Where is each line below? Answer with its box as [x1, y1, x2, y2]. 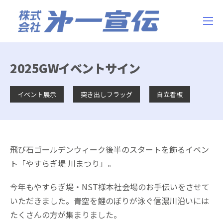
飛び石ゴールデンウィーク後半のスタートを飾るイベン [10, 143, 209, 155]
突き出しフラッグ [81, 89, 132, 99]
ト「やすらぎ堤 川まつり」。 [10, 157, 115, 169]
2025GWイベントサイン [10, 59, 140, 77]
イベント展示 [17, 89, 56, 99]
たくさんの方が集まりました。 [10, 209, 121, 221]
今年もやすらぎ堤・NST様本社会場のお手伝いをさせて [10, 181, 210, 193]
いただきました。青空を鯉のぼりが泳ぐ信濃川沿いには [10, 195, 209, 207]
